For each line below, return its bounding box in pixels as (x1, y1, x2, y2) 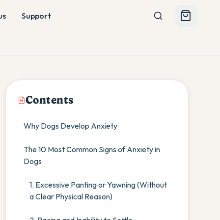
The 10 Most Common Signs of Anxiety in (23, 144, 160, 154)
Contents (25, 93, 74, 107)
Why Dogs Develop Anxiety (23, 121, 117, 131)
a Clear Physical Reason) (29, 192, 112, 201)
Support (21, 11, 51, 21)
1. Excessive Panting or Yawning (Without (29, 180, 167, 190)
